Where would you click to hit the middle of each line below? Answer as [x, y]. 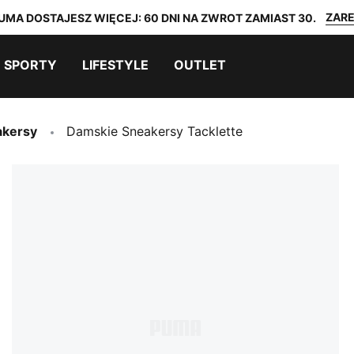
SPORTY [30, 65]
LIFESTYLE [115, 65]
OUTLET [200, 65]
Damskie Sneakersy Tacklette [154, 131]
